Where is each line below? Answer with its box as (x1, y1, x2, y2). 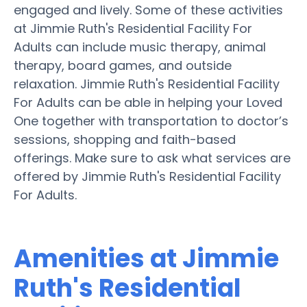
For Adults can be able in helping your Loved (14, 93, 282, 111)
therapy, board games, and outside (14, 56, 232, 74)
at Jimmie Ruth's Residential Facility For (14, 19, 252, 37)
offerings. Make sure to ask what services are (14, 149, 291, 167)
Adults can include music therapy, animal (14, 38, 266, 56)
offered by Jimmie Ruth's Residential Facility (14, 167, 281, 185)
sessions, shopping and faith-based (14, 130, 236, 148)
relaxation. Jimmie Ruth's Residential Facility (14, 75, 280, 93)
